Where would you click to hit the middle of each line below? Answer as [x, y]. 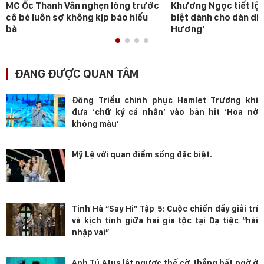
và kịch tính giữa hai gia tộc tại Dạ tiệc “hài [165, 221]
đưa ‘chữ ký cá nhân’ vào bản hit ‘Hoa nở [165, 112]
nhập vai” [90, 232]
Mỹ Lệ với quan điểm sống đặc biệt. [142, 155]
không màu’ [95, 124]
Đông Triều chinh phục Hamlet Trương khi [165, 100]
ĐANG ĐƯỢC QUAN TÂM [77, 74]
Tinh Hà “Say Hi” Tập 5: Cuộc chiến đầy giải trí [165, 209]
